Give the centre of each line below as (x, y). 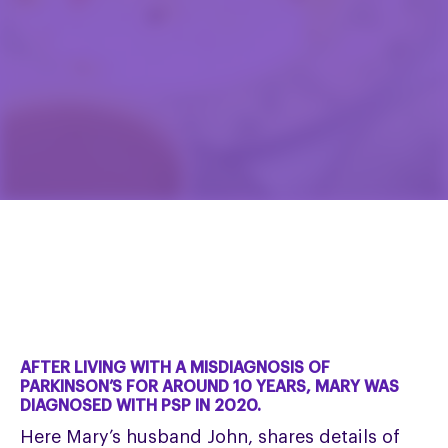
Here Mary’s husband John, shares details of (210, 436)
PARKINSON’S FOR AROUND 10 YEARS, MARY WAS (210, 386)
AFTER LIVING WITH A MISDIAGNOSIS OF (175, 367)
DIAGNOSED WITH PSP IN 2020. (141, 405)
